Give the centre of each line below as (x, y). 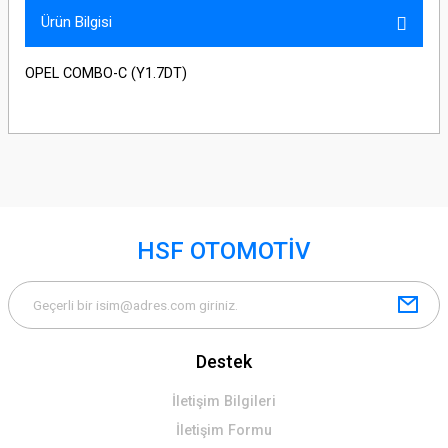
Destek (224, 361)
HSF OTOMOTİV (224, 251)
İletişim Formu (224, 430)
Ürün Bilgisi (76, 22)
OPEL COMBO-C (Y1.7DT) (106, 73)
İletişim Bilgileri (224, 401)
